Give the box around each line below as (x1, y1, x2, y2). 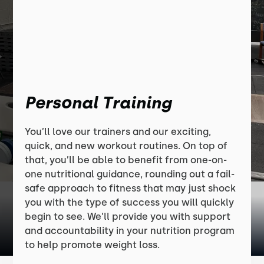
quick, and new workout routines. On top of (25, 140, 228, 151)
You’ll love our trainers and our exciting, (25, 126, 212, 137)
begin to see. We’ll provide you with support (25, 211, 231, 222)
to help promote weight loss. (25, 239, 160, 250)
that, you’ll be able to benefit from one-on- (25, 154, 227, 166)
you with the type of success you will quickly (25, 197, 235, 208)
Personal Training (25, 93, 172, 113)
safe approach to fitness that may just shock (25, 183, 236, 194)
